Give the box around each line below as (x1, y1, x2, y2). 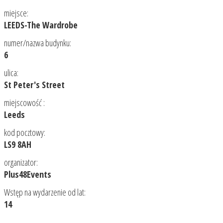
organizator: (4, 156, 38, 168)
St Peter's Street (4, 79, 65, 91)
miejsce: (4, 7, 28, 19)
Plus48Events (4, 168, 51, 180)
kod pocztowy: (4, 126, 45, 138)
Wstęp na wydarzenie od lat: (4, 186, 86, 198)
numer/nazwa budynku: (4, 37, 71, 49)
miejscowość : (4, 97, 45, 109)
